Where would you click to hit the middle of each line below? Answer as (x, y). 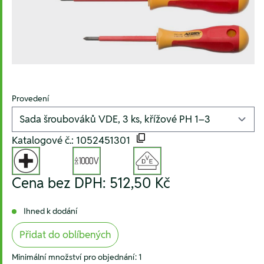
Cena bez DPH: (61, 183)
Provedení (31, 98)
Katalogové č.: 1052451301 (73, 140)
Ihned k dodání (51, 211)
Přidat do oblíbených (65, 234)
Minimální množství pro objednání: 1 (77, 257)
